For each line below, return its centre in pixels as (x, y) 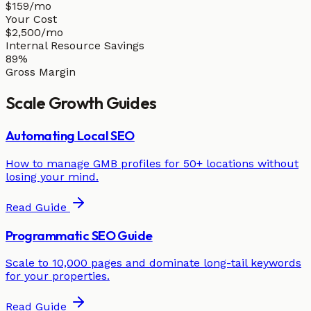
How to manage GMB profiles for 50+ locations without (152, 163)
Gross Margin (41, 72)
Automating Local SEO (70, 136)
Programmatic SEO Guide (79, 235)
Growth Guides (102, 103)
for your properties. (58, 276)
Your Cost (31, 19)
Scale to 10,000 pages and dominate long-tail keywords (153, 263)
